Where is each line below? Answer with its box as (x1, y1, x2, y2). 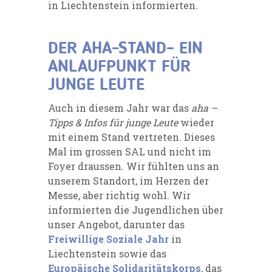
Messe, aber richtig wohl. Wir (48, 188, 191, 202)
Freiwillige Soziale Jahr (48, 232, 169, 245)
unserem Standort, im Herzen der (48, 174, 209, 187)
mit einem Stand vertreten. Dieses (48, 130, 215, 143)
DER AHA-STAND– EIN (48, 40, 203, 58)
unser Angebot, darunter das (48, 217, 185, 231)
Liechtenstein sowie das (48, 246, 166, 260)
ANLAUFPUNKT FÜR (48, 58, 191, 76)
